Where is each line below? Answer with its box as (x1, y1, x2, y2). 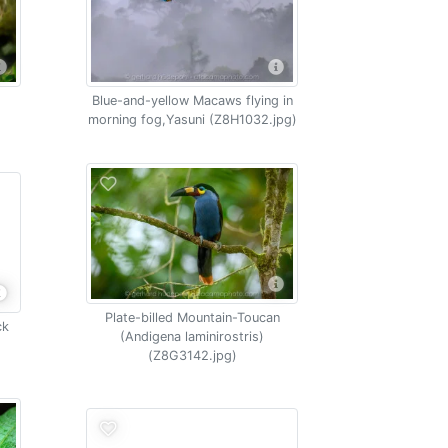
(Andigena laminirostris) (120, 328, 265, 344)
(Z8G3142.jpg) (147, 347, 237, 363)
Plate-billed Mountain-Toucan (104, 309, 280, 325)
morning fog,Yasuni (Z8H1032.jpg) (87, 112, 297, 127)
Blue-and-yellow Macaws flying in (91, 93, 293, 108)
